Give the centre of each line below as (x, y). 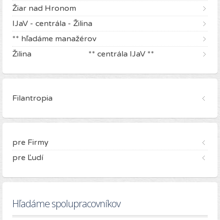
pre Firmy (30, 143)
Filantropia (32, 98)
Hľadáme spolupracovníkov (66, 204)
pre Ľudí (28, 158)
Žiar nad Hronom (44, 9)
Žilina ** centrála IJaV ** (83, 54)
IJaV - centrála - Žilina (52, 24)
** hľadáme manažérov (54, 39)
